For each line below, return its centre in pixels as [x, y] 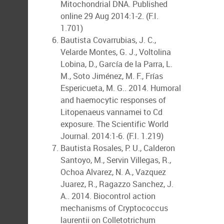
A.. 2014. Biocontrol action [108, 196]
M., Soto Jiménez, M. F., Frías [112, 76]
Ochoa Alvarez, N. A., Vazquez [113, 172]
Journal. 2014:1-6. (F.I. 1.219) [112, 136]
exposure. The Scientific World [114, 124]
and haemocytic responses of [113, 100]
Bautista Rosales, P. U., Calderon [118, 148]
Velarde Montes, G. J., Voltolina [116, 52]
